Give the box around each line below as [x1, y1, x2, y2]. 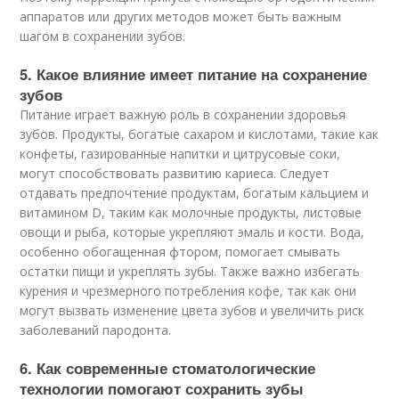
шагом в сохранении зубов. [20, 28, 186, 45]
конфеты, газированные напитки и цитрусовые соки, [20, 145, 341, 162]
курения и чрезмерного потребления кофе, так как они [20, 282, 357, 299]
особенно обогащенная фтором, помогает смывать [20, 243, 341, 260]
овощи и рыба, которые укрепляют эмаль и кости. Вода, [20, 224, 365, 240]
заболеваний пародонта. [20, 322, 172, 338]
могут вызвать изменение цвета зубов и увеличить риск [20, 302, 365, 319]
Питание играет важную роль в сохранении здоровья [20, 106, 346, 123]
